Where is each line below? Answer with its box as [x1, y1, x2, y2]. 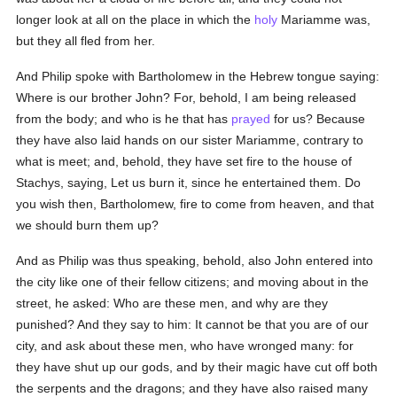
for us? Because [270, 112, 366, 126]
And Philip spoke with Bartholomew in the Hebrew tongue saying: [16, 69, 380, 83]
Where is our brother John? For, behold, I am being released [16, 90, 357, 105]
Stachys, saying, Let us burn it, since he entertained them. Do [16, 175, 362, 190]
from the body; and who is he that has [16, 112, 232, 126]
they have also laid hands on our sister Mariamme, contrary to [16, 133, 364, 147]
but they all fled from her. [16, 34, 156, 48]
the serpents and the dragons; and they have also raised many [16, 381, 369, 395]
